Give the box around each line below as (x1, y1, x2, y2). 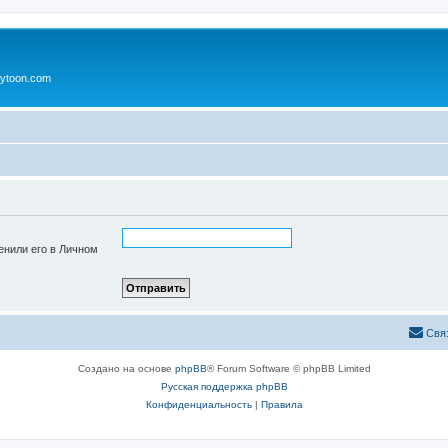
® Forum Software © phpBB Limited (206, 362, 371, 374)
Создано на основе (77, 362, 175, 374)
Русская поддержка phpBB (160, 380, 288, 392)
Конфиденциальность (145, 398, 252, 410)
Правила (260, 398, 303, 410)
